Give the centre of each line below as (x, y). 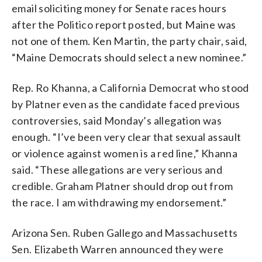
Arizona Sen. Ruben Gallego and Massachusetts (125, 233)
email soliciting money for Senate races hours (119, 8)
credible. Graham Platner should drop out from (122, 186)
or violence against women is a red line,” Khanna (125, 153)
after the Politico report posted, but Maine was (124, 25)
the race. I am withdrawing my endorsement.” (119, 202)
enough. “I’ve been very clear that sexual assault (127, 137)
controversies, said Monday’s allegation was (117, 120)
